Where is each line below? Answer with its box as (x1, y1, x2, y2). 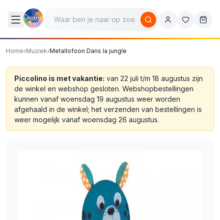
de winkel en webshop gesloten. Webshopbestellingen (14, 84, 193, 93)
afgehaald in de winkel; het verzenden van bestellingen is (14, 105, 202, 113)
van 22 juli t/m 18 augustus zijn (105, 74, 203, 82)
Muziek (26, 47, 47, 55)
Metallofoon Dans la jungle (50, 47, 127, 55)
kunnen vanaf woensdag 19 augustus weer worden (14, 95, 180, 103)
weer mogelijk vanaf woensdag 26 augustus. (14, 115, 159, 124)
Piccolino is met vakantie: (14, 74, 105, 82)
